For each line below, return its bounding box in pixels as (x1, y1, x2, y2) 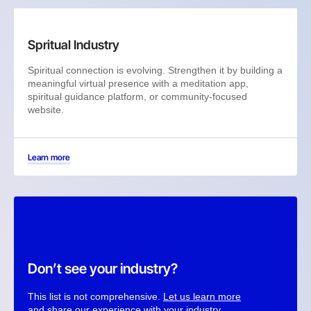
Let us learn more (163, 290, 241, 302)
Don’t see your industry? (28, 260, 178, 277)
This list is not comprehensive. (28, 290, 163, 302)
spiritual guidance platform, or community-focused (28, 90, 247, 102)
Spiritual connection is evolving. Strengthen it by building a (28, 64, 283, 76)
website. (28, 103, 64, 115)
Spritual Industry (28, 37, 119, 52)
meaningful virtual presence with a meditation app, (28, 77, 249, 89)
